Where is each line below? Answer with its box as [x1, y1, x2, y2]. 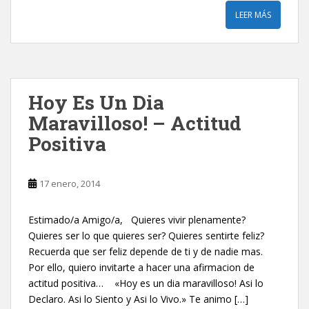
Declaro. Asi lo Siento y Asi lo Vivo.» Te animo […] [28, 292, 248, 306]
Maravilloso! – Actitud [28, 110, 241, 136]
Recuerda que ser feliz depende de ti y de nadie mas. [28, 245, 263, 258]
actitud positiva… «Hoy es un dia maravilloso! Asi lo [28, 277, 263, 290]
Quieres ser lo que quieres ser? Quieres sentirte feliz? [28, 229, 264, 242]
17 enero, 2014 [39, 177, 100, 190]
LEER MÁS [235, 9, 271, 21]
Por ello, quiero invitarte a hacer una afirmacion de [28, 261, 255, 274]
